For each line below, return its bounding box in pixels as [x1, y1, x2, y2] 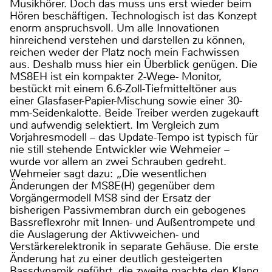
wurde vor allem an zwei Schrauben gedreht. [10, 154, 226, 169]
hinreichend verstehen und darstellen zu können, [10, 32, 245, 47]
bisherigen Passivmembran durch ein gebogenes [10, 202, 246, 217]
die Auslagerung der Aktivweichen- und [10, 226, 200, 242]
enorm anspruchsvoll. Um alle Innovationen [10, 20, 219, 35]
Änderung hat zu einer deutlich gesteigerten [10, 251, 222, 266]
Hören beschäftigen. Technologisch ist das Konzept [10, 8, 257, 23]
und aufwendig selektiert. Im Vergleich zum [10, 117, 219, 132]
